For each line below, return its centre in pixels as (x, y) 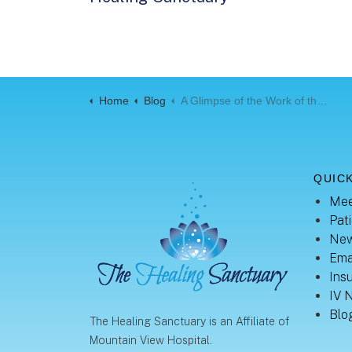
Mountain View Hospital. (151, 341)
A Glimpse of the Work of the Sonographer (248, 101)
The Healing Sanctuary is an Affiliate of (189, 322)
